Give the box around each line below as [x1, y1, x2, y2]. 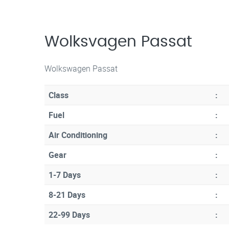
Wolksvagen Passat [44, 34, 192, 50]
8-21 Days [49, 189, 85, 201]
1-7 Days [49, 169, 81, 181]
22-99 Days [49, 209, 90, 221]
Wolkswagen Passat [44, 63, 118, 75]
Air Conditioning [49, 129, 107, 141]
